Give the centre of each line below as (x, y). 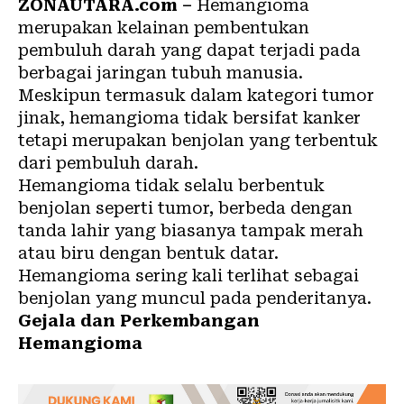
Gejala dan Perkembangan (139, 321)
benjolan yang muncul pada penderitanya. (195, 298)
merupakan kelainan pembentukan (164, 28)
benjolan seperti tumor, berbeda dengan (185, 208)
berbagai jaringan (95, 73)
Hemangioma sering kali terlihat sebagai (188, 275)
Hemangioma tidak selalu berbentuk (171, 185)
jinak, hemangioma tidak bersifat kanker (189, 118)
